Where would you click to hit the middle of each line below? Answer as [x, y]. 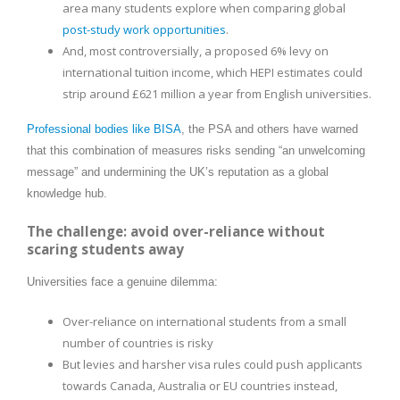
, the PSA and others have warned [270, 129]
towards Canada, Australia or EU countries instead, [200, 385]
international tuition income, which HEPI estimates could [212, 72]
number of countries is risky [138, 342]
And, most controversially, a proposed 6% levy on [196, 50]
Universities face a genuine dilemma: [122, 281]
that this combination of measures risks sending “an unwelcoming [196, 150]
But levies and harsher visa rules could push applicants [212, 364]
